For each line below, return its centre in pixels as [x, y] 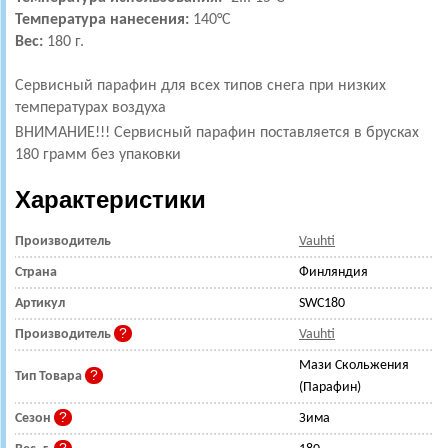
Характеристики [110, 200]
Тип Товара [50, 377]
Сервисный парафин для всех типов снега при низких [200, 86]
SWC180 [322, 304]
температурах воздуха [92, 108]
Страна [36, 273]
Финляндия [333, 273]
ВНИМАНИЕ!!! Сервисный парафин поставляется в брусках [217, 133]
